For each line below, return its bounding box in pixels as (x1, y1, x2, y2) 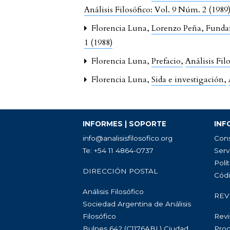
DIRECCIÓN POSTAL (83, 167, 158, 175)
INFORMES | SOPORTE (83, 120, 167, 128)
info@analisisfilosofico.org (83, 134, 173, 142)
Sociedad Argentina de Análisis (83, 200, 191, 208)
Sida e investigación (151, 74, 226, 85)
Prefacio (151, 55, 183, 67)
